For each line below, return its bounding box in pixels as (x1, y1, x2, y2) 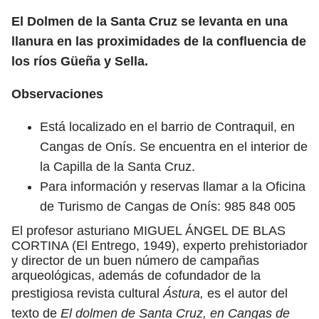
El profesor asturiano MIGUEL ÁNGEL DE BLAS (11, 223, 286, 238)
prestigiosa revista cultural (11, 286, 163, 300)
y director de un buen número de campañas (11, 253, 259, 268)
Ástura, (163, 286, 204, 300)
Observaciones (11, 86, 103, 101)
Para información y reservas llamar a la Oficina (40, 179, 305, 194)
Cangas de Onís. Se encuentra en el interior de (40, 139, 308, 154)
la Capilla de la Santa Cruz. (40, 159, 195, 174)
